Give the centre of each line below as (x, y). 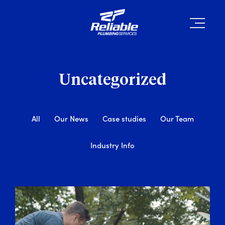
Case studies (124, 118)
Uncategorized (113, 80)
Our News (71, 118)
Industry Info (113, 145)
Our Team (177, 118)
